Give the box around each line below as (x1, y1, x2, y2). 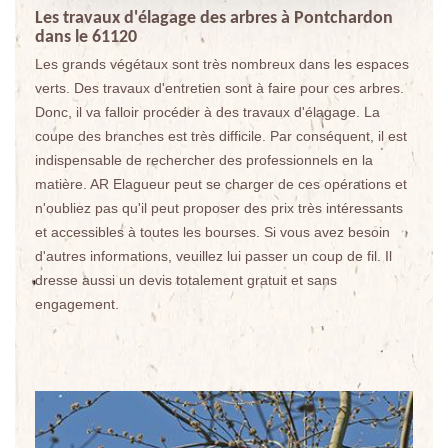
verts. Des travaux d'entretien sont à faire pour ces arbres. (35, 79, 404, 96)
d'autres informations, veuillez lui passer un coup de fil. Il (35, 247, 392, 264)
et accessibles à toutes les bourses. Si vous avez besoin (35, 223, 390, 240)
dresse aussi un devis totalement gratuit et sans (35, 271, 337, 288)
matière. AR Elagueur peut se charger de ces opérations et (35, 175, 407, 192)
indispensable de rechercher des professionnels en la (35, 151, 373, 168)
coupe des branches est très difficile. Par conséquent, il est (35, 127, 407, 144)
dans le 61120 (35, 27, 137, 47)
